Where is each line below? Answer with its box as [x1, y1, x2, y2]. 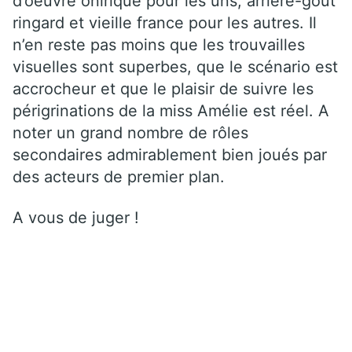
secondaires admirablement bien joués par [13, 145, 327, 164]
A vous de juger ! [13, 207, 139, 227]
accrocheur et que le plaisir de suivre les [13, 79, 313, 98]
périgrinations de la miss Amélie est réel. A [13, 101, 329, 120]
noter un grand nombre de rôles [13, 123, 248, 142]
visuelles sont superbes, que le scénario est [13, 57, 338, 76]
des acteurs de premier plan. [13, 167, 225, 186]
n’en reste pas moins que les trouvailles [13, 35, 305, 54]
